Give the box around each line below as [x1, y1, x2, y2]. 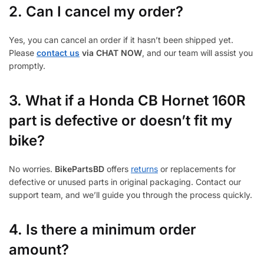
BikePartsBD [55, 164, 104, 174]
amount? [9, 241, 69, 259]
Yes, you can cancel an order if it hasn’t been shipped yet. [9, 35, 233, 45]
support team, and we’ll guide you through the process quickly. [9, 190, 252, 200]
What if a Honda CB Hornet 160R [25, 92, 246, 110]
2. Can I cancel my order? [9, 3, 183, 21]
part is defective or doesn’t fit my [9, 112, 232, 130]
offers [104, 164, 131, 174]
